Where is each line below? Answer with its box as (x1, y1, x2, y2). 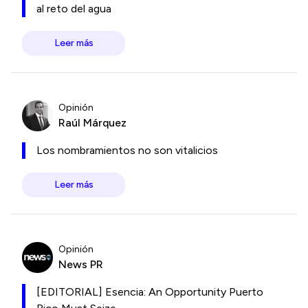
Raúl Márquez (58, 115, 126, 129)
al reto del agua (36, 2, 111, 15)
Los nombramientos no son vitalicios (36, 144, 218, 157)
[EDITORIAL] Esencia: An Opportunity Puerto (36, 285, 263, 298)
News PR (58, 257, 103, 271)
